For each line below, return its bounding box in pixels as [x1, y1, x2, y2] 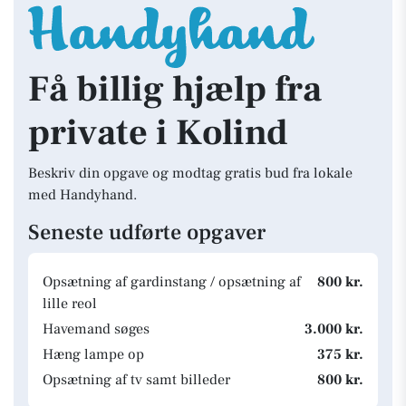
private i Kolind [28, 110, 288, 156]
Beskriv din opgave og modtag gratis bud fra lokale [28, 164, 353, 182]
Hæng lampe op [43, 345, 144, 363]
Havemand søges [43, 320, 150, 338]
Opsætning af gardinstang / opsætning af [43, 273, 301, 291]
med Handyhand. [28, 186, 137, 204]
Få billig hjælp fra [28, 66, 322, 112]
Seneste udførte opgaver [28, 218, 266, 246]
